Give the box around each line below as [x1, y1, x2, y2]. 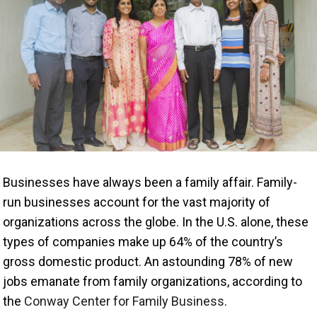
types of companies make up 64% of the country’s [3, 234, 284, 249]
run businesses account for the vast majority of [3, 194, 271, 209]
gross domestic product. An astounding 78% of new [3, 253, 294, 269]
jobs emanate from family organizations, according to [3, 273, 303, 289]
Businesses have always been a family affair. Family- [3, 174, 298, 190]
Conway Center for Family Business [24, 293, 225, 309]
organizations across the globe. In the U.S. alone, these [3, 214, 309, 229]
